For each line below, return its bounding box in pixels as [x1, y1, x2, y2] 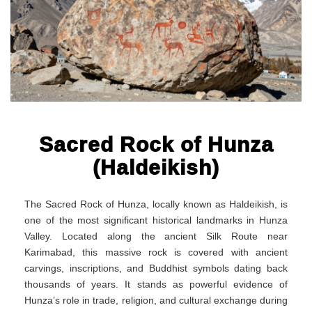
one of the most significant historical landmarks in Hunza [24, 214, 288, 226]
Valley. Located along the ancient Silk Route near [24, 231, 288, 242]
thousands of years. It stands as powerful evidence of [24, 279, 288, 290]
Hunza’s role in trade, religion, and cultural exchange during [24, 295, 288, 306]
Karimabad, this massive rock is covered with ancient [24, 247, 288, 258]
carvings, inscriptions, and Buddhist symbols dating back [24, 263, 288, 274]
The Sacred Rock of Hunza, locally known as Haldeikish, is [24, 198, 288, 210]
